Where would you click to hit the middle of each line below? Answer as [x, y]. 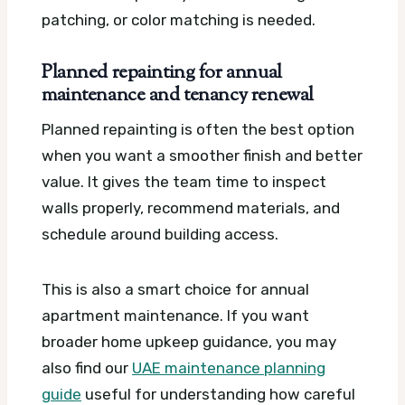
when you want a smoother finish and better [202, 156]
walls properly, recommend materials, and [191, 208]
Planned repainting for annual [162, 73]
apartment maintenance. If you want [175, 316]
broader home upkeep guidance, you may [189, 342]
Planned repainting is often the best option [198, 130]
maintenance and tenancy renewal [178, 95]
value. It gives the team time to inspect [184, 182]
